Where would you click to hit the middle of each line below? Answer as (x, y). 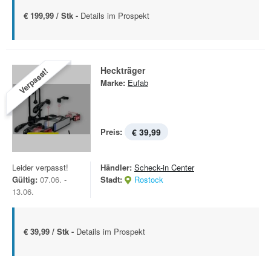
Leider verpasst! (40, 167)
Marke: (113, 83)
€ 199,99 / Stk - (52, 15)
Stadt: (111, 179)
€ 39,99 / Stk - (50, 231)
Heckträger (123, 70)
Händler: (116, 167)
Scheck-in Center (164, 167)
